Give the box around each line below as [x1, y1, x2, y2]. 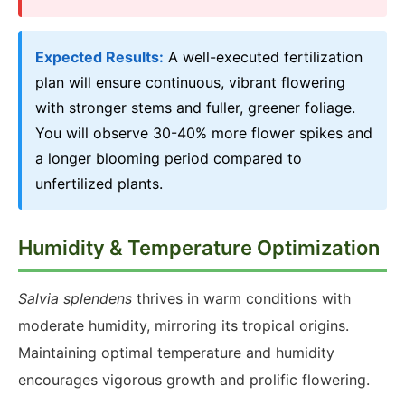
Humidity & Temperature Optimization [18, 236, 380, 259]
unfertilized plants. [35, 174, 163, 193]
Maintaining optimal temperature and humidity [18, 344, 334, 362]
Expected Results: [35, 48, 164, 66]
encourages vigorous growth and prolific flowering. [18, 371, 370, 389]
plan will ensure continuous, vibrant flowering [35, 73, 345, 91]
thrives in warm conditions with [132, 289, 351, 307]
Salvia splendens [18, 289, 132, 307]
